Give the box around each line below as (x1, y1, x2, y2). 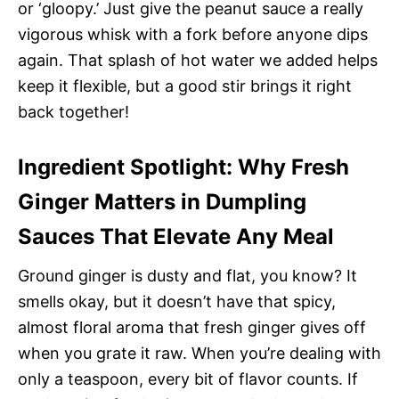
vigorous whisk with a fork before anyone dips (18, 24, 368, 44)
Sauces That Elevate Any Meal (18, 223, 334, 249)
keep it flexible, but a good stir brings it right (18, 76, 352, 95)
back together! (18, 102, 129, 121)
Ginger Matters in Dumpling (18, 188, 306, 215)
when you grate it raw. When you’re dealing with (18, 343, 381, 362)
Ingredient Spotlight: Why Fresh (18, 153, 349, 180)
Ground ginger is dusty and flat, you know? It (18, 265, 357, 285)
